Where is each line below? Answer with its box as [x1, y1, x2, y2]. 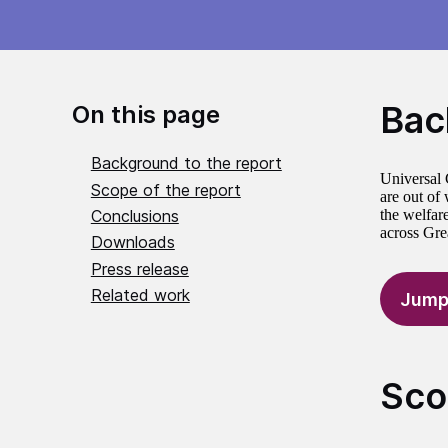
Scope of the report [90, 179, 241, 200]
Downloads [90, 232, 175, 253]
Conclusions [90, 206, 179, 227]
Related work [90, 285, 190, 306]
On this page [72, 100, 220, 130]
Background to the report [90, 153, 282, 174]
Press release [90, 258, 189, 279]
